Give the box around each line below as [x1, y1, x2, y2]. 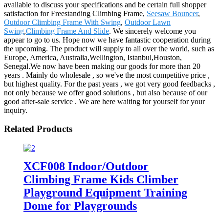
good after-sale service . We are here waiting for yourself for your [4, 97, 205, 106]
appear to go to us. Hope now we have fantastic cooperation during [4, 35, 211, 44]
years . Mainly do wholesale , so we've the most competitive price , [4, 70, 210, 79]
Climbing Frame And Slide [26, 26, 109, 35]
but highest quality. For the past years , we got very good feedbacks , [4, 79, 215, 88]
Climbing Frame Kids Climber [23, 173, 178, 186]
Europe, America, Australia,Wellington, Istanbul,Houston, [4, 53, 182, 62]
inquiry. [4, 106, 27, 114]
